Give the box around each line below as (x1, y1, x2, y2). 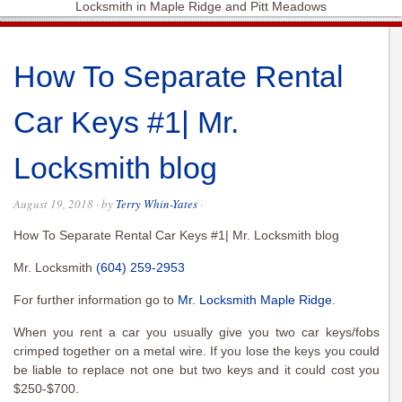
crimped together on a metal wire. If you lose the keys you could (13, 344, 380, 359)
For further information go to (13, 293, 178, 308)
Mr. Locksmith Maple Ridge (178, 293, 332, 308)
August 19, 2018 (13, 196, 93, 213)
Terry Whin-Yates (116, 196, 197, 213)
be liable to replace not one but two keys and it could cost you (13, 363, 380, 378)
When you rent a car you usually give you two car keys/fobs (13, 325, 380, 340)
